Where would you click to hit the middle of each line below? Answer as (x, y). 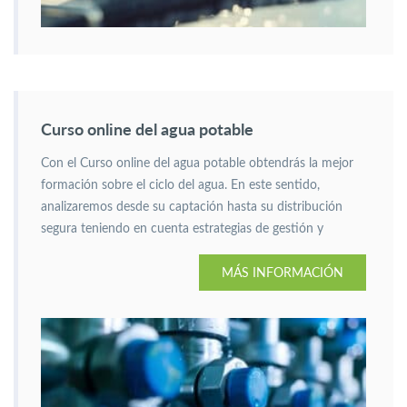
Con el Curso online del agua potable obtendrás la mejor (197, 164)
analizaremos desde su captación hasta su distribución (192, 207)
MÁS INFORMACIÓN (283, 272)
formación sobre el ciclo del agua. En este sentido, (180, 185)
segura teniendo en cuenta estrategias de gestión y (182, 229)
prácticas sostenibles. (100, 251)
